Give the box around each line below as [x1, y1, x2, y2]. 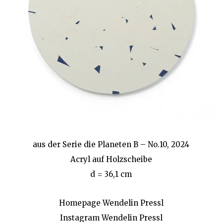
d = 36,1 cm [90, 169, 132, 179]
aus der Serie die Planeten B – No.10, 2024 [33, 140, 189, 149]
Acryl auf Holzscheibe [70, 155, 152, 164]
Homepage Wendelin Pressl [58, 198, 164, 208]
